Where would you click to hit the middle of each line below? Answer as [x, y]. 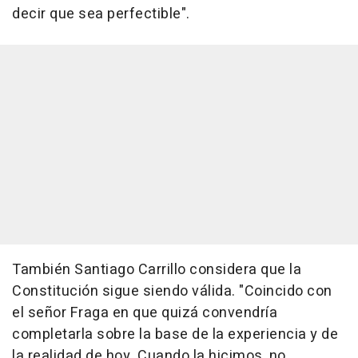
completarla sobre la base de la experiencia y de [175, 334]
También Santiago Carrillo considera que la [157, 270]
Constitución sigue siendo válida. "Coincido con [172, 291]
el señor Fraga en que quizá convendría [145, 313]
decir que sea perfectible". [101, 14]
